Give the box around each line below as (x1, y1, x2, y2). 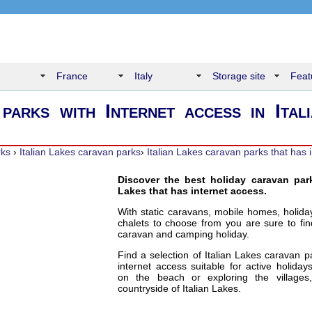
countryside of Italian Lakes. (118, 283, 241, 294)
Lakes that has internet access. (118, 185, 267, 196)
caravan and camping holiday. (118, 228, 249, 240)
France (56, 70, 88, 81)
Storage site (212, 70, 265, 81)
